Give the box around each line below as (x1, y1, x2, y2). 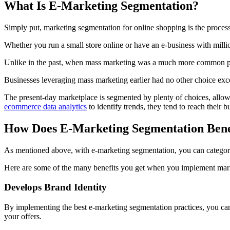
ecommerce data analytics (4, 102, 87, 111)
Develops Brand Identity (4, 182, 107, 193)
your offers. (4, 212, 44, 221)
